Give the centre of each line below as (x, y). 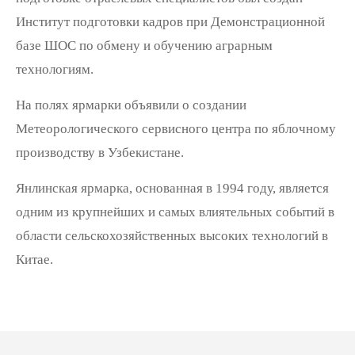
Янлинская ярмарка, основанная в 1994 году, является (172, 188)
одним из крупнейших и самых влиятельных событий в (175, 212)
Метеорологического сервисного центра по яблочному (176, 128)
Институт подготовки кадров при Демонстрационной (170, 21)
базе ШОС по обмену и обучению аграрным (144, 45)
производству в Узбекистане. (99, 152)
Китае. (34, 259)
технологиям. (54, 69)
